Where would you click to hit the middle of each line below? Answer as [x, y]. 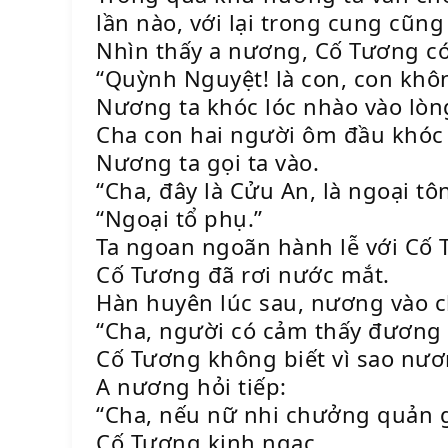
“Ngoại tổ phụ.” [179, 218]
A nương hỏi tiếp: [191, 386]
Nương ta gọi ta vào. [207, 162]
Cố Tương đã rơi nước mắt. [243, 274]
